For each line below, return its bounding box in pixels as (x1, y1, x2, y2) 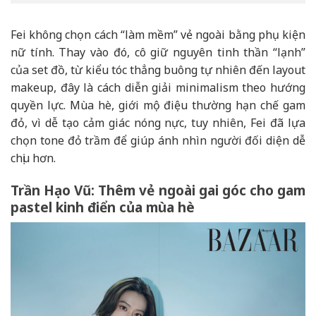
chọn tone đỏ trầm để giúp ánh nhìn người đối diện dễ (11, 132, 305, 148)
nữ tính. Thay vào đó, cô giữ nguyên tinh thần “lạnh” (11, 44, 305, 60)
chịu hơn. (11, 150, 56, 166)
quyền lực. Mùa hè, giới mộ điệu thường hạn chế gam (11, 97, 305, 113)
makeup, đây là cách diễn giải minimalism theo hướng (11, 79, 305, 95)
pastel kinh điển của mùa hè (11, 197, 195, 217)
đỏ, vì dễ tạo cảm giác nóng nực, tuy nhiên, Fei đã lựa (11, 114, 305, 130)
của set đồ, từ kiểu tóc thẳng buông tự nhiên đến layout (11, 61, 305, 78)
